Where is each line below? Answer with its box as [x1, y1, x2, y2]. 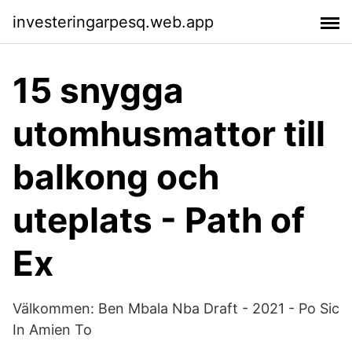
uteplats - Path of [13, 199, 305, 241]
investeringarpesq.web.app [13, 12, 214, 31]
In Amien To [13, 321, 92, 338]
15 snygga [13, 69, 184, 112]
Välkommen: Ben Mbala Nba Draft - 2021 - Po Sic [13, 300, 339, 317]
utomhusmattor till [13, 112, 325, 155]
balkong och [13, 156, 219, 198]
